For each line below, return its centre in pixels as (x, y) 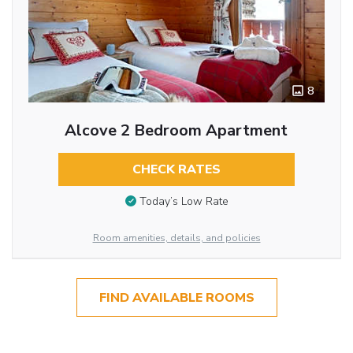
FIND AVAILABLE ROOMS (176, 297)
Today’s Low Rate (184, 202)
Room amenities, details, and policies (176, 238)
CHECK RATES (176, 169)
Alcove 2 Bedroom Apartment (176, 130)
